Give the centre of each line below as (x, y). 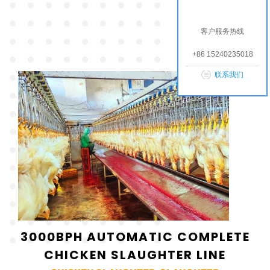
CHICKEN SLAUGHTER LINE (135, 255)
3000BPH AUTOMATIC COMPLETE (135, 237)
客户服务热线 (222, 31)
